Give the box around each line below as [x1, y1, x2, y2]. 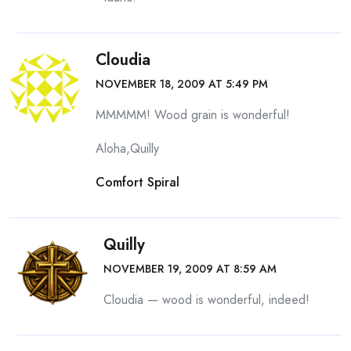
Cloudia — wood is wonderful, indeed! [103, 291, 309, 309]
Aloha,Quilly [96, 139, 159, 157]
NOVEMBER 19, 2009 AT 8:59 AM [103, 261, 277, 277]
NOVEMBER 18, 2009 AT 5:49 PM [96, 76, 268, 92]
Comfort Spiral [96, 173, 179, 191]
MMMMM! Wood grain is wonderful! [96, 106, 290, 124]
